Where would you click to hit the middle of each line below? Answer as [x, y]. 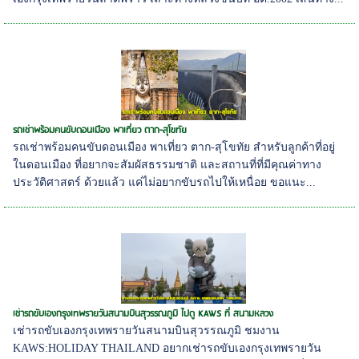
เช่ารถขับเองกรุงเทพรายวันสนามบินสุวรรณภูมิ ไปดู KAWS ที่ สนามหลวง [143, 314]
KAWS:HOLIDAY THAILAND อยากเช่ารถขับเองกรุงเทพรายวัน [167, 349]
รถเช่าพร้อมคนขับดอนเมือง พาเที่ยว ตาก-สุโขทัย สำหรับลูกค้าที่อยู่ [174, 147]
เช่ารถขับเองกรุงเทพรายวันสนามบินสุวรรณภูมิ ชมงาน [147, 331]
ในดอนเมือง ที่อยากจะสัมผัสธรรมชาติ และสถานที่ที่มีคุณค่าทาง [167, 165]
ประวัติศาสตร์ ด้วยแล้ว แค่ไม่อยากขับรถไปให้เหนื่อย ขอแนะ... [165, 183]
